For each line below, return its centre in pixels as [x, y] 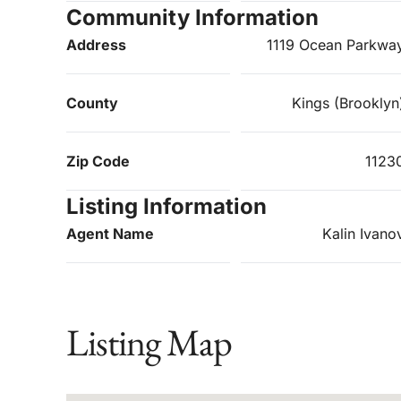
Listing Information [166, 207]
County [92, 103]
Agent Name [110, 234]
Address [96, 45]
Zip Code [98, 162]
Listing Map [149, 343]
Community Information [192, 18]
